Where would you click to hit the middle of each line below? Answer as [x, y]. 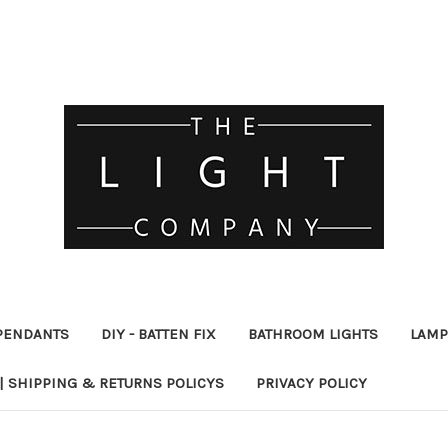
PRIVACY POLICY [311, 382]
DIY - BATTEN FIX [158, 333]
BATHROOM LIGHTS [312, 333]
